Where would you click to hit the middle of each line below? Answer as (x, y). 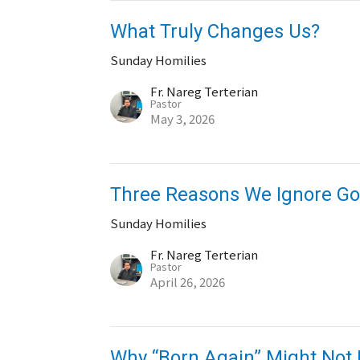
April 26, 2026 (188, 282)
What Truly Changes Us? (215, 31)
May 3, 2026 (183, 119)
